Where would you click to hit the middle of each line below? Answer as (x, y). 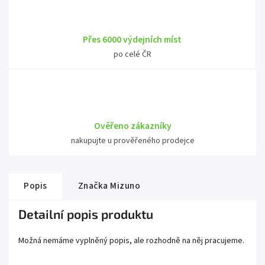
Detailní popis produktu (86, 214)
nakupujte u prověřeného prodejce (132, 141)
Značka (93, 186)
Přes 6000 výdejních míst (132, 40)
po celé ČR (132, 54)
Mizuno (124, 186)
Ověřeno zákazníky (132, 126)
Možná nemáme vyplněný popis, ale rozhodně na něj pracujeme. (131, 241)
